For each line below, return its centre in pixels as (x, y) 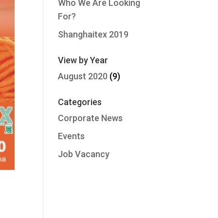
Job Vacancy (84, 154)
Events (72, 136)
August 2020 (83, 76)
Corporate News (91, 118)
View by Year (83, 60)
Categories (80, 102)
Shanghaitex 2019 (93, 34)
